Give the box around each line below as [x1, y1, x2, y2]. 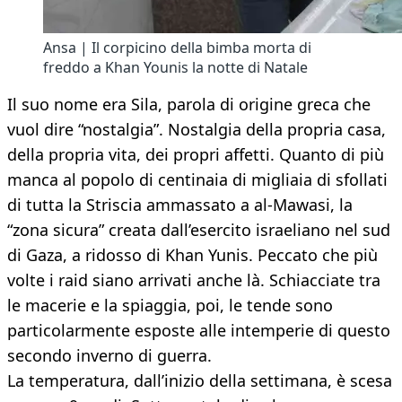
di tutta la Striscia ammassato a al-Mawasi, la [7, 194, 353, 216]
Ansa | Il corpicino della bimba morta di [43, 38, 311, 58]
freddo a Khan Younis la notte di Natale [43, 57, 308, 78]
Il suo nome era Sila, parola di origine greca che [7, 93, 371, 116]
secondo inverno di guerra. [7, 345, 212, 367]
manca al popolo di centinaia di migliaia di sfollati [7, 169, 388, 191]
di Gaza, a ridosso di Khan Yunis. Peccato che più [7, 244, 378, 267]
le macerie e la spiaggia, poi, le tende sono [7, 294, 333, 317]
